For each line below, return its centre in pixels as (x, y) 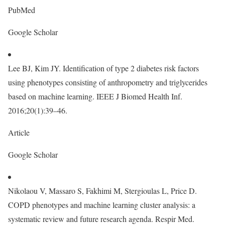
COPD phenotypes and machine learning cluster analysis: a (102, 205)
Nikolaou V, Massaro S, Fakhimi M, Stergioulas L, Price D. (102, 191)
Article (20, 132)
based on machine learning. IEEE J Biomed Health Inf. (95, 96)
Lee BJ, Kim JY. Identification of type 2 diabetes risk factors (103, 68)
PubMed (23, 10)
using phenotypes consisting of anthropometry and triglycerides (108, 82)
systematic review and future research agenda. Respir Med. (101, 219)
